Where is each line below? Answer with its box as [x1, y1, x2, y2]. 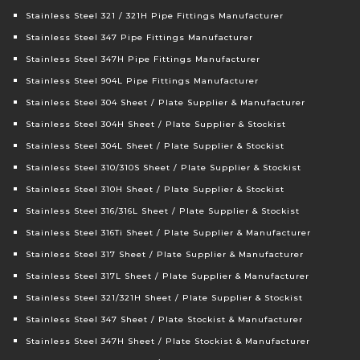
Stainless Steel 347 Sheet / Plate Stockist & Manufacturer [26, 314, 304, 325]
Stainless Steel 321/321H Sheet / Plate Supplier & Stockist [26, 292, 304, 304]
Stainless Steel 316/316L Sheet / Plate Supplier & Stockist [26, 206, 301, 217]
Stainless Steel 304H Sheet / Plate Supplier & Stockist [26, 119, 287, 130]
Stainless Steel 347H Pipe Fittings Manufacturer [26, 54, 261, 65]
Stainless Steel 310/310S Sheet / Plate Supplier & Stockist [26, 162, 302, 174]
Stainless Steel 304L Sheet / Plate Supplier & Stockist [26, 141, 285, 152]
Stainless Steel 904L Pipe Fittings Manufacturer [26, 76, 260, 87]
